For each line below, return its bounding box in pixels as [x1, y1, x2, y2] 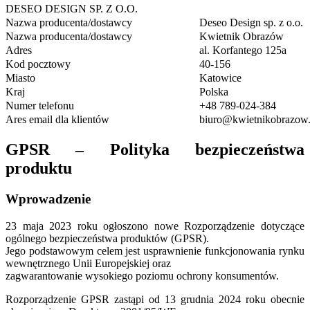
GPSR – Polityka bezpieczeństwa [6, 140, 304, 159]
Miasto [6, 72, 35, 84]
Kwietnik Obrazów [199, 30, 284, 43]
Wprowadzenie [6, 192, 91, 206]
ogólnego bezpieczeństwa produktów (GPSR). [6, 232, 209, 244]
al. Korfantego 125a [199, 44, 286, 57]
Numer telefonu [6, 100, 74, 112]
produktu [6, 159, 72, 178]
